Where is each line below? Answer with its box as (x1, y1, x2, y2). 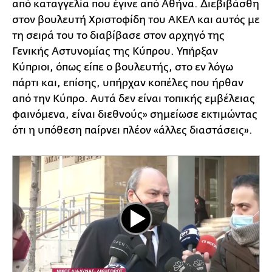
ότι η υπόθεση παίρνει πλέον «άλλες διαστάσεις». (12, 124, 253, 137)
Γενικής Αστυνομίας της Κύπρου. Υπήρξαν (12, 46, 218, 58)
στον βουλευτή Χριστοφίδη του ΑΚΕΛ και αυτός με (12, 14, 260, 26)
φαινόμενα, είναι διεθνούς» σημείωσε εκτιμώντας (12, 109, 257, 121)
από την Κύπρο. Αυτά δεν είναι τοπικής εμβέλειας (12, 93, 255, 105)
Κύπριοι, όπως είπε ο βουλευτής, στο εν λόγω (12, 61, 233, 73)
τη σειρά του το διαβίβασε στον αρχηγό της (12, 30, 225, 42)
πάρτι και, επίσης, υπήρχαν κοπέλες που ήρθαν (12, 77, 243, 89)
